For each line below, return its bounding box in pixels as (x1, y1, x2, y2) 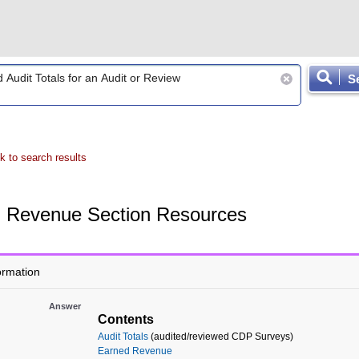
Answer (49, 301, 81, 311)
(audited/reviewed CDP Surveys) (148, 331, 293, 342)
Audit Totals (98, 331, 148, 342)
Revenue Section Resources (6, 204, 247, 225)
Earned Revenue (98, 345, 172, 357)
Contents (98, 313, 154, 326)
